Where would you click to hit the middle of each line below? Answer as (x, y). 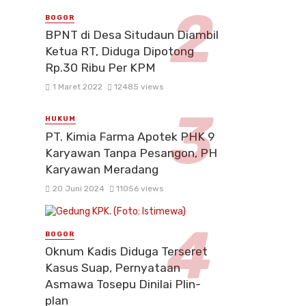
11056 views (140, 188)
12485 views (139, 87)
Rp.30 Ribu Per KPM (100, 68)
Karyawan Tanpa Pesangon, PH (131, 153)
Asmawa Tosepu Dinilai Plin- (123, 284)
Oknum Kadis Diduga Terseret (126, 252)
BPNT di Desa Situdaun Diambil (132, 35)
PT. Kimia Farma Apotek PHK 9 (130, 136)
